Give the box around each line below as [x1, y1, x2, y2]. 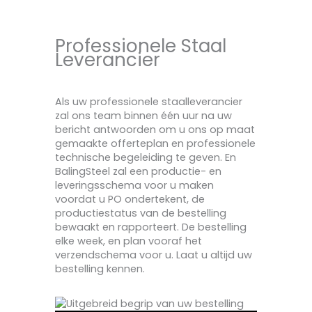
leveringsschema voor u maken [55, 178, 214, 193]
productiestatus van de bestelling [55, 206, 226, 221]
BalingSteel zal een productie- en [55, 164, 221, 179]
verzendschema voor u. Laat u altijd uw [55, 248, 252, 263]
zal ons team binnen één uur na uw [55, 109, 232, 123]
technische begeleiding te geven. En [55, 150, 236, 165]
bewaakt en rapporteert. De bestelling [55, 220, 247, 235]
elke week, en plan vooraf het [55, 234, 202, 249]
